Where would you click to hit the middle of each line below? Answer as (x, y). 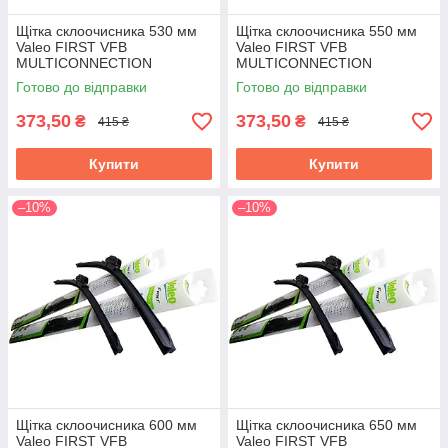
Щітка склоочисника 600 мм (106, 425)
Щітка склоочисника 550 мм (326, 31)
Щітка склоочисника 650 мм (326, 425)
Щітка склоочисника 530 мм (106, 31)
